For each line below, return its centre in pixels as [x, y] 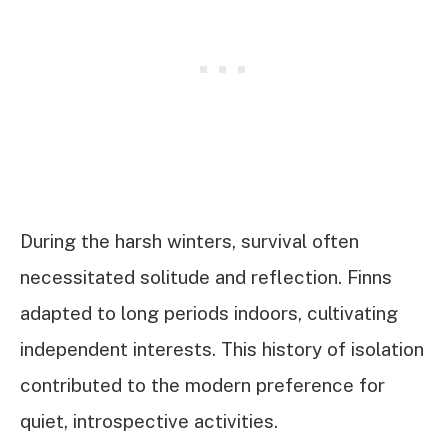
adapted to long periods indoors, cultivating [209, 313]
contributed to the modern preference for [202, 385]
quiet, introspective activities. [149, 421]
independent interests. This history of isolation [222, 349]
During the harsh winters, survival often [189, 241]
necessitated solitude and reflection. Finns [206, 277]
